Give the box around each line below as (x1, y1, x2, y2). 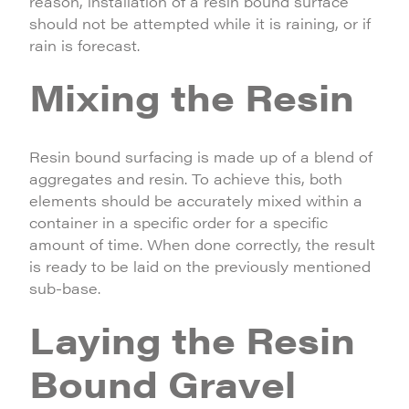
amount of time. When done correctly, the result (29, 234, 375, 255)
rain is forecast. (29, 35, 140, 56)
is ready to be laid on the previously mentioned (29, 256, 371, 277)
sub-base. (29, 278, 100, 299)
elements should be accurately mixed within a (29, 190, 362, 211)
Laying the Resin (29, 313, 355, 365)
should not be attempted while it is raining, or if (29, 13, 371, 34)
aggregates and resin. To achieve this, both (29, 168, 342, 189)
